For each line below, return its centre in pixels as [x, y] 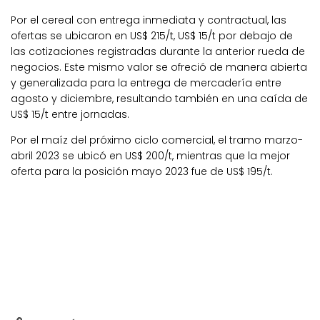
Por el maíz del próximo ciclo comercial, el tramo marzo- [157, 140]
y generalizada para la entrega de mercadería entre [146, 82]
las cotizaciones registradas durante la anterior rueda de [158, 51]
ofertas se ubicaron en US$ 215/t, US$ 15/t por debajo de [152, 35]
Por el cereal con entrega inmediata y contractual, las [149, 20]
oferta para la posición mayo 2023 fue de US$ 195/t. [142, 171]
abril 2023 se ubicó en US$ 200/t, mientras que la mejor [150, 155]
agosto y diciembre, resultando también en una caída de [159, 98]
